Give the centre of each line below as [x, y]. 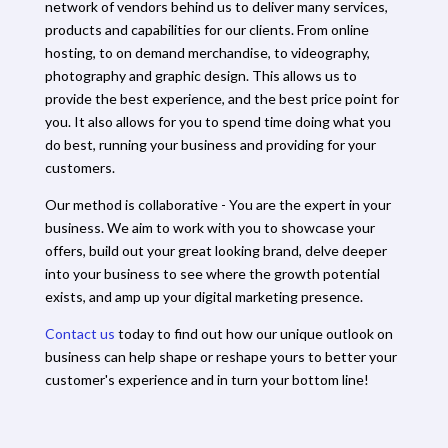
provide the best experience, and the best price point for [221, 98]
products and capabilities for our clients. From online [206, 29]
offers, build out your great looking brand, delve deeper [215, 250]
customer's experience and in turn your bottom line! [206, 379]
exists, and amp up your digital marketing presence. [203, 296]
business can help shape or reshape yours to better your [220, 356]
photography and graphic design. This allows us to [200, 75]
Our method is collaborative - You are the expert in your [217, 204]
